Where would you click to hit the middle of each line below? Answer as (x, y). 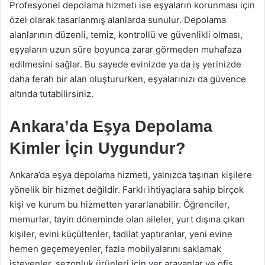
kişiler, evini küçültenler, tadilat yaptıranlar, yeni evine (121, 234)
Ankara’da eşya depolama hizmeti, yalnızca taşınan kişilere (131, 175)
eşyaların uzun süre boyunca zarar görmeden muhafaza (125, 49)
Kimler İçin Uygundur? (98, 148)
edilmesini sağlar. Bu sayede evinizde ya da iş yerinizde (125, 64)
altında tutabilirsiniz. (51, 93)
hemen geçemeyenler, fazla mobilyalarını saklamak (115, 249)
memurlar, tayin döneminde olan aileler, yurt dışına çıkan (127, 219)
